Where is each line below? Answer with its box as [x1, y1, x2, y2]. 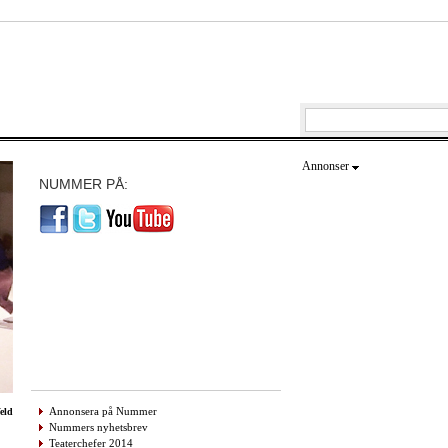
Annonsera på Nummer [49, 404, 157, 417]
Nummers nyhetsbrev [49, 420, 148, 433]
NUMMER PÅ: [39, 176, 128, 192]
